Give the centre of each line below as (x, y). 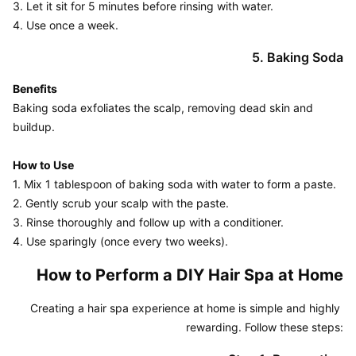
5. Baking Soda (298, 57)
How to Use (43, 165)
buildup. (34, 127)
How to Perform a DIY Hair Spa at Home (190, 275)
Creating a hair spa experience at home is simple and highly (185, 308)
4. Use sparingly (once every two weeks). (120, 241)
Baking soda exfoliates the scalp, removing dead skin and (163, 108)
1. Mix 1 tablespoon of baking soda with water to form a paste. (174, 184)
